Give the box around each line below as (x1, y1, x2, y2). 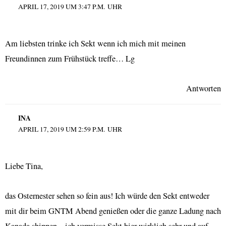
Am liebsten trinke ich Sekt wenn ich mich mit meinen (5, 37, 186, 49)
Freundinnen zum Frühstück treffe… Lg (5, 52, 135, 64)
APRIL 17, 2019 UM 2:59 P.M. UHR (18, 125, 122, 134)
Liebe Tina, (5, 160, 43, 172)
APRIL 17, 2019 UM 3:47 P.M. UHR (18, 2, 122, 11)
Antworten (186, 82, 221, 94)
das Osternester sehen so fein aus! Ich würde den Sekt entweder (5, 190, 209, 202)
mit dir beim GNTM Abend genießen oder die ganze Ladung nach (5, 205, 221, 217)
